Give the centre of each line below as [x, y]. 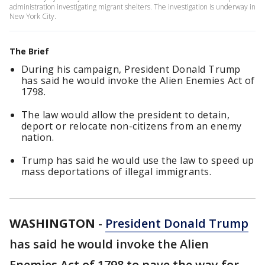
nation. [38, 137]
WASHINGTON [52, 223]
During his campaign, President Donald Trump [131, 69]
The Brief [29, 51]
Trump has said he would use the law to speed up [138, 160]
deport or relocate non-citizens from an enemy [132, 126]
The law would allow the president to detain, [126, 115]
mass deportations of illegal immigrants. [117, 172]
